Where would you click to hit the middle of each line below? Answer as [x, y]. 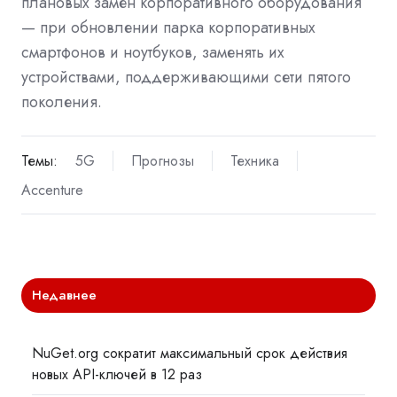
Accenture [52, 190]
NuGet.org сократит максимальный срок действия [190, 353]
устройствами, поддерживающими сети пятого [186, 78]
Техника [254, 160]
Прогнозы [162, 160]
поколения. [62, 102]
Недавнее [65, 295]
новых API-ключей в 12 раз [117, 374]
